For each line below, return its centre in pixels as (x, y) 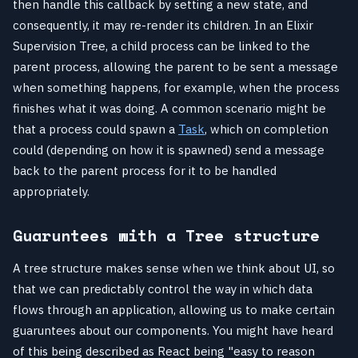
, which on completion (267, 129)
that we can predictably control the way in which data (163, 288)
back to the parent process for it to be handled (145, 170)
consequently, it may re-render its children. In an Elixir (163, 25)
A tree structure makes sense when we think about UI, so (174, 268)
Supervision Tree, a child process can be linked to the (161, 46)
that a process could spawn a (95, 129)
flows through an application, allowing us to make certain (174, 309)
